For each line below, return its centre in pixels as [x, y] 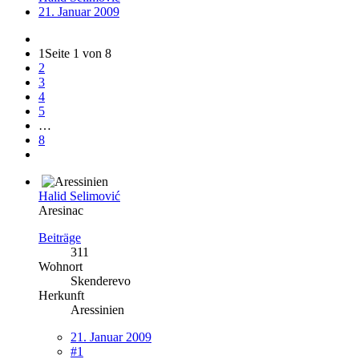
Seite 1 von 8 [78, 53]
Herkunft [61, 295]
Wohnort [61, 266]
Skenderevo [101, 280]
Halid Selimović [79, 196]
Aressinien [97, 309]
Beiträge [60, 237]
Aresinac [61, 210]
